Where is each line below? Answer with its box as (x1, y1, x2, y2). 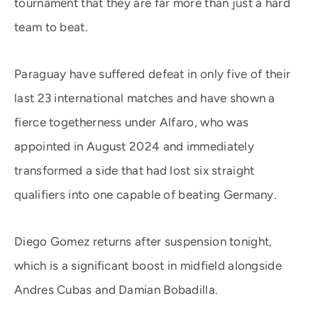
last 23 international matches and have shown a (14, 91, 275, 105)
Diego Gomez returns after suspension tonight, (14, 234, 273, 248)
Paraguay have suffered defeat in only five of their (14, 67, 291, 81)
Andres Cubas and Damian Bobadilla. (14, 283, 219, 297)
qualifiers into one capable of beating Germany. (14, 187, 278, 202)
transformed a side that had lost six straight (14, 163, 255, 177)
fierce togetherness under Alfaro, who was (14, 115, 249, 129)
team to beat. (14, 20, 88, 34)
